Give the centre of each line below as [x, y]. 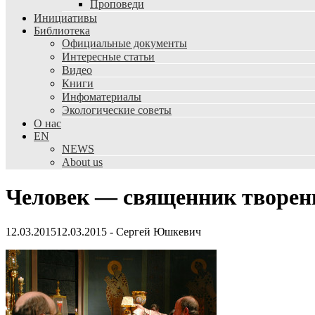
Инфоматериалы [102, 97]
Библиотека [62, 31]
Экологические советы [117, 110]
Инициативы [65, 18]
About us [82, 162]
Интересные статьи [108, 57]
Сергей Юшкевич [159, 231]
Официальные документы [124, 43]
